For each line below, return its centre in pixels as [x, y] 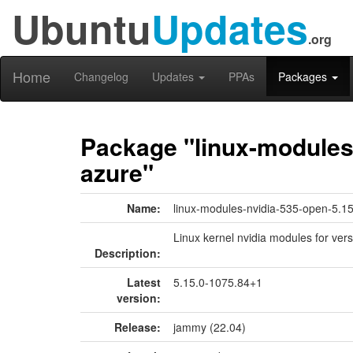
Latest [144, 282]
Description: [128, 253]
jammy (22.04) [210, 327]
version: [139, 298]
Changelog [101, 76]
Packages [304, 76]
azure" [117, 172]
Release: [137, 327]
